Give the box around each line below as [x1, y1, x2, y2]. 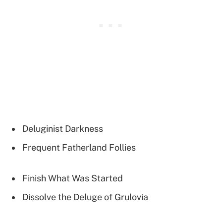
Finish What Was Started [22, 173, 123, 184]
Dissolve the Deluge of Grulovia [22, 192, 148, 203]
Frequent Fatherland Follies [22, 142, 136, 153]
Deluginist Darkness [22, 123, 103, 134]
